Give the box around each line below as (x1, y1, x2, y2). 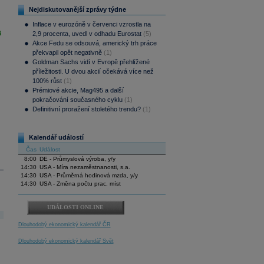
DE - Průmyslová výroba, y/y (39, 156, 115, 162)
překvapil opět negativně (32, 49, 102, 56)
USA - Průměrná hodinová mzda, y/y (39, 172, 138, 179)
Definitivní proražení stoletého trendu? (32, 105, 141, 113)
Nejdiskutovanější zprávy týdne (28, 6, 126, 13)
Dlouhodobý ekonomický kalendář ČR (18, 222, 111, 227)
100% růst (32, 77, 62, 84)
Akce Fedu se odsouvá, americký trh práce (32, 39, 157, 47)
